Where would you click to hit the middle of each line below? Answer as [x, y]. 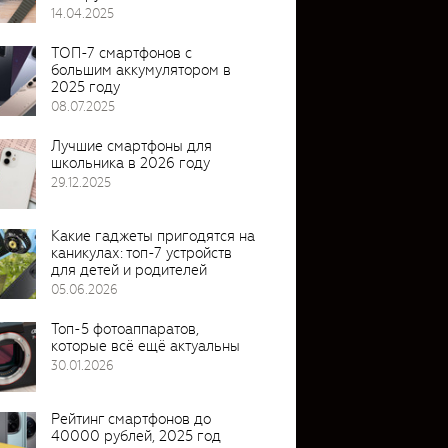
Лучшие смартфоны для [131, 145]
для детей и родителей [129, 269]
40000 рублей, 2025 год [136, 435]
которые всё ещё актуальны [145, 345]
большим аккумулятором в [141, 69]
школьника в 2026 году [130, 162]
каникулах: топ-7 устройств [141, 252]
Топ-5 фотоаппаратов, [125, 328]
